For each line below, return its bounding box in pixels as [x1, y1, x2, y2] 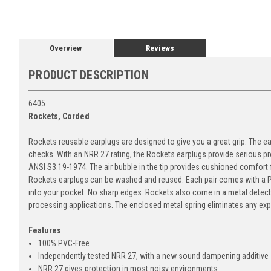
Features [28, 226, 61, 236]
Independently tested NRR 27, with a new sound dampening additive [38, 251, 269, 261]
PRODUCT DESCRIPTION [28, 68, 149, 83]
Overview [50, 44, 82, 53]
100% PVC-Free [38, 238, 90, 249]
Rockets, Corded [28, 111, 90, 122]
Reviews [145, 44, 174, 53]
